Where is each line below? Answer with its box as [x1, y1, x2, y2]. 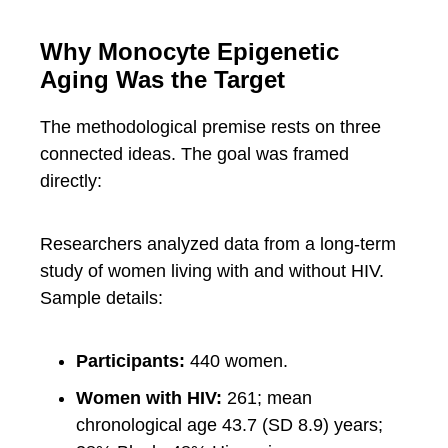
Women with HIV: [76, 388, 222, 409]
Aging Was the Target [40, 66, 285, 94]
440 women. [185, 351, 288, 372]
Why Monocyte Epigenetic [40, 38, 339, 66]
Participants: [76, 351, 185, 372]
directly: [40, 171, 102, 192]
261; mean [222, 388, 312, 409]
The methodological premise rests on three [40, 117, 381, 138]
